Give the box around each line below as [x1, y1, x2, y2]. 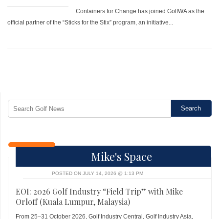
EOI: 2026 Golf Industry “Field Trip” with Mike [16, 186, 183, 197]
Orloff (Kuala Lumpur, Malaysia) [16, 197, 132, 207]
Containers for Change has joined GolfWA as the [76, 8, 205, 15]
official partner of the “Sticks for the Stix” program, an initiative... [7, 19, 173, 26]
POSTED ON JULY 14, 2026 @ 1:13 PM [52, 171, 143, 176]
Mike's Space [88, 149, 152, 164]
